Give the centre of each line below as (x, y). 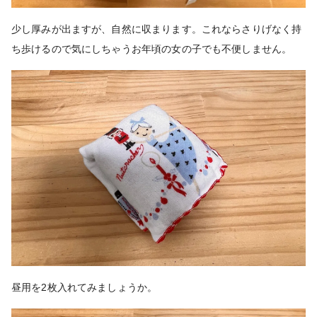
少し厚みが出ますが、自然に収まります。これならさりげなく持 (157, 29)
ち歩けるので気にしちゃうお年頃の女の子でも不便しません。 (152, 48)
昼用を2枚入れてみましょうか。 (85, 287)
